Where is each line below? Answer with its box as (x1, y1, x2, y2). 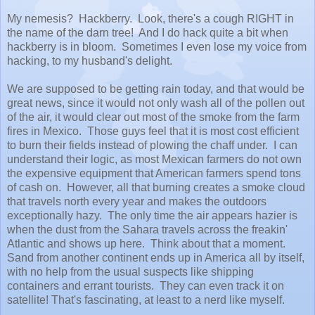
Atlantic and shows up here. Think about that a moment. (7, 237, 288, 250)
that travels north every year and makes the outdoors (7, 195, 266, 207)
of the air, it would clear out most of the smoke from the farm (7, 110, 300, 123)
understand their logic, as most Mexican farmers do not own (7, 153, 302, 165)
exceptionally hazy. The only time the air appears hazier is (7, 209, 297, 221)
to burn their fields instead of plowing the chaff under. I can (7, 139, 297, 151)
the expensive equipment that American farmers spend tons (7, 167, 301, 179)
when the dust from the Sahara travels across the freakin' (7, 223, 288, 236)
